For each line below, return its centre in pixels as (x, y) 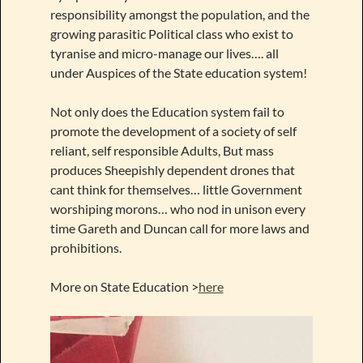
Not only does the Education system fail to (167, 111)
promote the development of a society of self (173, 130)
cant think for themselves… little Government (176, 189)
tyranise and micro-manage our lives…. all (164, 53)
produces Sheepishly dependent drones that (172, 169)
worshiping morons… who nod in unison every (177, 208)
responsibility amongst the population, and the (179, 14)
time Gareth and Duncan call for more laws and (179, 228)
